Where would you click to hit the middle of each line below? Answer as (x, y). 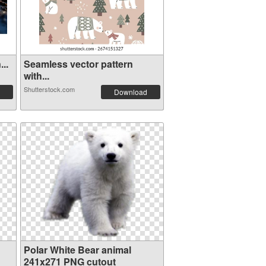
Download (130, 92)
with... (36, 76)
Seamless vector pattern (78, 64)
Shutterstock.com (49, 89)
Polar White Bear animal (77, 250)
